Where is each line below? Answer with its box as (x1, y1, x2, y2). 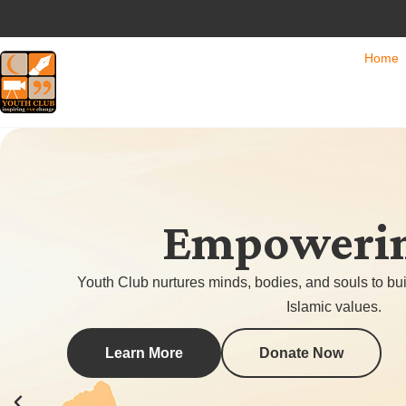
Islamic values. (285, 299, 382, 314)
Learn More (105, 345, 183, 361)
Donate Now (259, 345, 343, 361)
